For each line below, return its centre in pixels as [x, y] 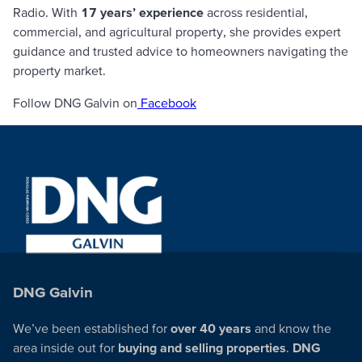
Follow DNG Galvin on [75, 102]
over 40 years [211, 328]
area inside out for [65, 348]
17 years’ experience [142, 12]
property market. [59, 70]
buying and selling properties [202, 348]
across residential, [256, 12]
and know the [291, 328]
